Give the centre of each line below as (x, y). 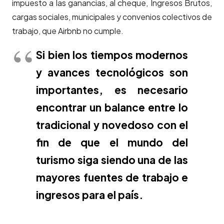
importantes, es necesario (112, 90)
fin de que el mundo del (112, 142)
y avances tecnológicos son (112, 72)
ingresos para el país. (89, 195)
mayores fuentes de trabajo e (112, 177)
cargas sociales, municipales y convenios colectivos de (112, 17)
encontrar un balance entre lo (112, 107)
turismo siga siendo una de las (112, 160)
